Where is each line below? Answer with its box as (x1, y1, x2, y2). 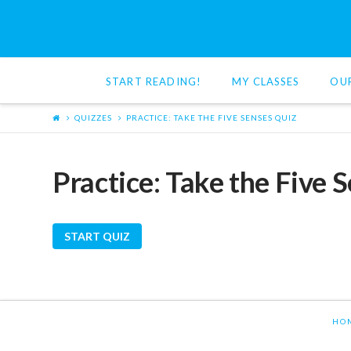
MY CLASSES (232, 74, 300, 88)
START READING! (106, 74, 202, 88)
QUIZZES (74, 113, 113, 123)
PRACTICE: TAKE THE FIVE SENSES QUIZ (126, 113, 298, 123)
